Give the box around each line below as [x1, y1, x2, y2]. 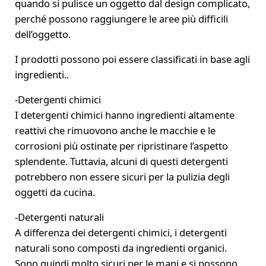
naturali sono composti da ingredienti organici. [14, 241, 227, 255]
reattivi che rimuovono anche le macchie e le [14, 123, 216, 138]
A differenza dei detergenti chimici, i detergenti [14, 226, 227, 240]
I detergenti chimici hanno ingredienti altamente [14, 108, 235, 122]
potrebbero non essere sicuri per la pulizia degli [14, 170, 230, 184]
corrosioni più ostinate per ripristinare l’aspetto [14, 139, 228, 153]
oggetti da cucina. [14, 185, 95, 199]
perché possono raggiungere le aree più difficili [14, 12, 228, 26]
